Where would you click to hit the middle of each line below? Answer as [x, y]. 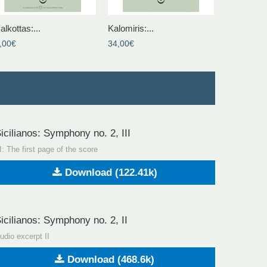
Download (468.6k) [110, 259]
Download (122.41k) [109, 172]
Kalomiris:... [131, 28]
